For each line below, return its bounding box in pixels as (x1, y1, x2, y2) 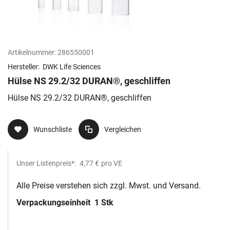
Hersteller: (8, 63, 41, 71)
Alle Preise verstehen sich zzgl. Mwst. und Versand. (16, 181, 201, 191)
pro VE (101, 159, 122, 168)
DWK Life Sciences (43, 63, 101, 71)
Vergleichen (104, 125, 141, 134)
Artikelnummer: (8, 48, 56, 57)
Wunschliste (33, 125, 72, 134)
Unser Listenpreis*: (16, 159, 78, 168)
